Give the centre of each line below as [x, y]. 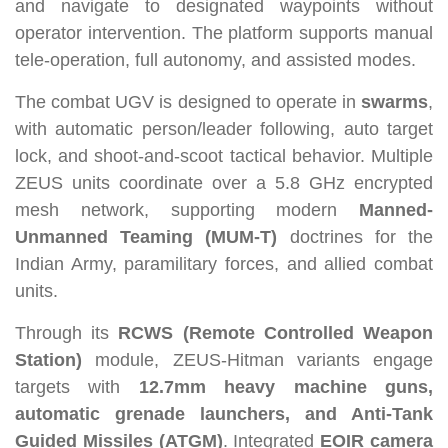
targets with [77, 387]
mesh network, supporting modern [187, 210]
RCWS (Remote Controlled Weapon [276, 333]
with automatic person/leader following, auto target [224, 129]
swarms [394, 102]
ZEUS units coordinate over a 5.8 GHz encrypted [224, 183]
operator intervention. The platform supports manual [224, 33]
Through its [67, 333]
